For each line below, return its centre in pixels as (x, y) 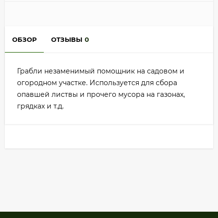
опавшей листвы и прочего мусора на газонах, (101, 95)
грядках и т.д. (40, 106)
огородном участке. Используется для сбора (97, 83)
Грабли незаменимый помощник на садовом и (101, 71)
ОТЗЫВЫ (67, 40)
